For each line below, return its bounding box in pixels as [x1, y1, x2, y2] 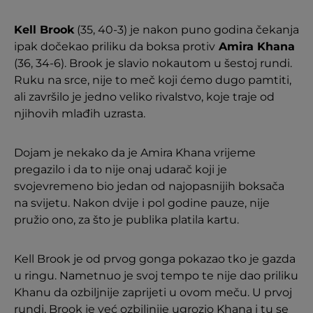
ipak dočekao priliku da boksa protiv [14, 39, 215, 53]
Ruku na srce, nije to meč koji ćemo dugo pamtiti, [14, 73, 291, 87]
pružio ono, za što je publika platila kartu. [14, 212, 239, 226]
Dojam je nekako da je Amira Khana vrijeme [14, 145, 256, 159]
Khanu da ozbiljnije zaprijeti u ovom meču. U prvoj [14, 285, 292, 299]
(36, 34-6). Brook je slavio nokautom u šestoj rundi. [14, 56, 292, 70]
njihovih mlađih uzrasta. [14, 106, 145, 120]
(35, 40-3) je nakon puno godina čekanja [74, 22, 299, 36]
